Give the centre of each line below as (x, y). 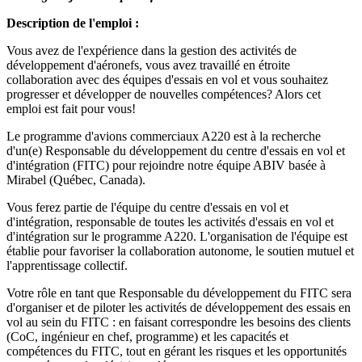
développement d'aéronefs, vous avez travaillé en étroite (148, 65)
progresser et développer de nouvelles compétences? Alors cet (164, 94)
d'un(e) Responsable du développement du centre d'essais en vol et (176, 150)
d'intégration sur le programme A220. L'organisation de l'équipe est (177, 236)
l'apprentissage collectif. (67, 265)
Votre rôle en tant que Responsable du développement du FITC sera (179, 293)
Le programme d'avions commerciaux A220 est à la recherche (164, 136)
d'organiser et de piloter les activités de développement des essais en (179, 307)
